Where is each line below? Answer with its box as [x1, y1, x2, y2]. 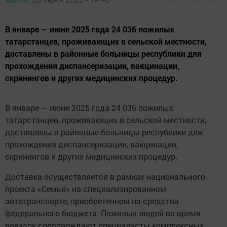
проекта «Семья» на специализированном [5, 183, 166, 194]
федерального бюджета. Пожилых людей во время [5, 207, 201, 218]
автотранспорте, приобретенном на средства [5, 195, 179, 206]
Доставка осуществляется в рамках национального [5, 171, 205, 182]
